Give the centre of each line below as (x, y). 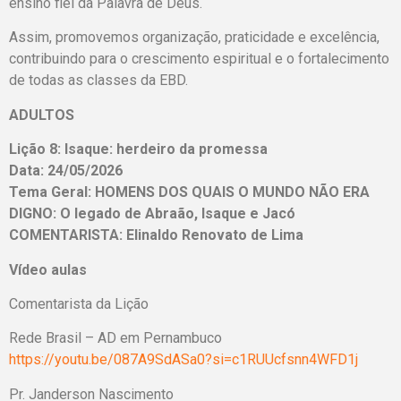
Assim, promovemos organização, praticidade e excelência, (194, 38)
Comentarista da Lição (79, 303)
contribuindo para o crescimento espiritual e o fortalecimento (199, 59)
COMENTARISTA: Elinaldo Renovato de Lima (156, 235)
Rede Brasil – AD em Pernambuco (115, 338)
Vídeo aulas (48, 269)
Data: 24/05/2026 (66, 171)
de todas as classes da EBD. (98, 81)
